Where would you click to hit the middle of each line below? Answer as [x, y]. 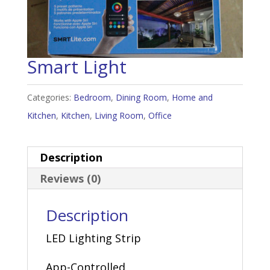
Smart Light [77, 66]
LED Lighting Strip [93, 238]
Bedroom [92, 97]
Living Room [119, 115]
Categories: [50, 97]
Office [160, 115]
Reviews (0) [70, 178]
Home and [192, 97]
